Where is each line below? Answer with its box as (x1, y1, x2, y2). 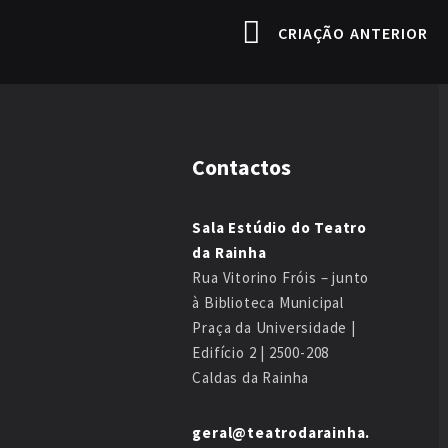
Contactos (192, 153, 292, 182)
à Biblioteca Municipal (192, 293, 344, 313)
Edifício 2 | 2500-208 (192, 343, 330, 363)
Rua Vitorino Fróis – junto (192, 268, 370, 288)
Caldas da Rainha (192, 368, 310, 388)
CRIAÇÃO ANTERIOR (277, 23, 429, 44)
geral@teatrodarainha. (192, 423, 371, 443)
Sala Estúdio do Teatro (192, 218, 367, 238)
